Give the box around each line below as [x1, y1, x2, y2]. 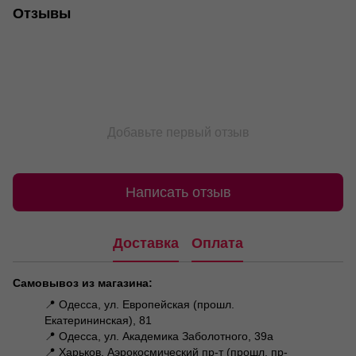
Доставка [113, 234, 179, 251]
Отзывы [13, 6, 71, 22]
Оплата [192, 234, 243, 251]
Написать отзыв [125, 184, 231, 200]
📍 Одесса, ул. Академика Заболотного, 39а [44, 330, 273, 343]
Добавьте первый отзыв [106, 126, 250, 140]
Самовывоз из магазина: [13, 277, 153, 290]
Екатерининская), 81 [44, 314, 152, 327]
